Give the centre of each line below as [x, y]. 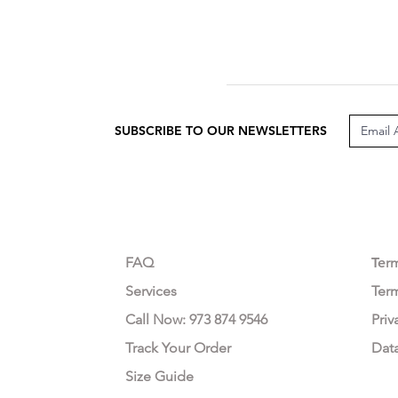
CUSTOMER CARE [186, 223]
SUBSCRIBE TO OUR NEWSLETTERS [220, 130]
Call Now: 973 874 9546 [196, 319]
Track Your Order [178, 347]
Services [151, 291]
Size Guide [159, 376]
